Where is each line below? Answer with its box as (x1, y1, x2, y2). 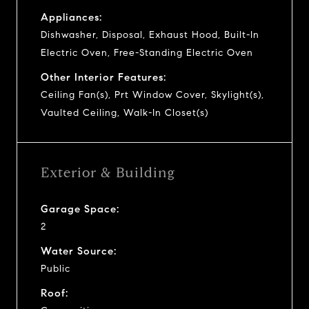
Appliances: (41, 10, 102, 23)
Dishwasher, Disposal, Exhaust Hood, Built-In (41, 28, 259, 41)
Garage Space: (41, 202, 119, 215)
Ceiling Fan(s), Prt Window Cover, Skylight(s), (41, 88, 264, 101)
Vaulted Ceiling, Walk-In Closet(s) (41, 106, 208, 119)
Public (41, 262, 70, 275)
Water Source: (41, 244, 117, 257)
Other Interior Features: (41, 70, 166, 83)
